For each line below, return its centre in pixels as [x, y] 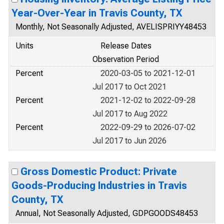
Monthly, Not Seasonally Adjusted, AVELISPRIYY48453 [111, 27]
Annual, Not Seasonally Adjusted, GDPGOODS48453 [107, 213]
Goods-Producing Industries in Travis [99, 185]
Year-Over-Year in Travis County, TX [97, 13]
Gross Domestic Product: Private [99, 171]
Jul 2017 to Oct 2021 [129, 87]
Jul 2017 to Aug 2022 [130, 114]
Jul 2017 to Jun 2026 [129, 141]
